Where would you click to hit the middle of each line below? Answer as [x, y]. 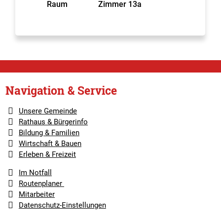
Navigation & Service [61, 90]
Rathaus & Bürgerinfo [53, 122]
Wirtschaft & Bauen [50, 144]
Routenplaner [41, 184]
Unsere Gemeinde [48, 111]
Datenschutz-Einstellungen [62, 205]
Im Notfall [35, 173]
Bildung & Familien [49, 133]
